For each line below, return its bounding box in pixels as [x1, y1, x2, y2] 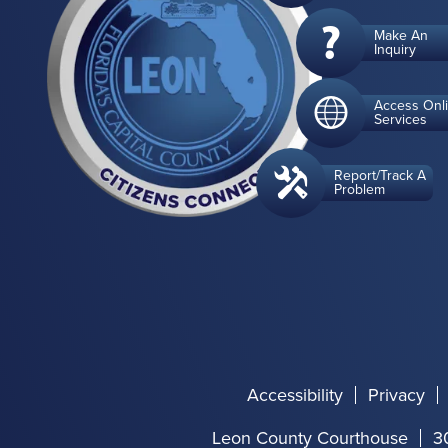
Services [374, 109, 427, 131]
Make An [374, 25, 428, 47]
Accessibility [246, 382, 343, 408]
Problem [334, 179, 385, 201]
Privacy [367, 382, 425, 408]
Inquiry [374, 39, 416, 61]
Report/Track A [334, 165, 426, 187]
